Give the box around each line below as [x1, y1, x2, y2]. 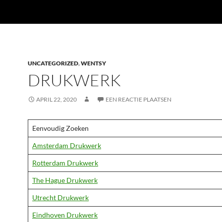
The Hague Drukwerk [32, 176, 98, 184]
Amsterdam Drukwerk [32, 141, 101, 150]
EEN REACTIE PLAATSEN [106, 96, 171, 103]
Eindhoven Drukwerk [32, 211, 98, 219]
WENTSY [81, 59, 106, 67]
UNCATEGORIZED [28, 59, 78, 67]
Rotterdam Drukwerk [32, 159, 98, 167]
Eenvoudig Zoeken [32, 124, 89, 132]
